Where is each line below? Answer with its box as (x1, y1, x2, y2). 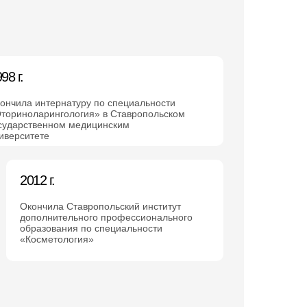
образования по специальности (20, 223, 162, 234)
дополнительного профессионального (20, 212, 193, 223)
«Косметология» (20, 234, 94, 245)
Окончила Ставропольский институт (20, 201, 181, 212)
